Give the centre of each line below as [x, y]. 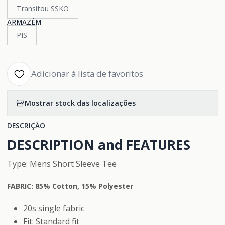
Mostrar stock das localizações [80, 103]
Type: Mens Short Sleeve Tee [62, 164]
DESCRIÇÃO [26, 125]
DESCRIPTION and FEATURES [98, 145]
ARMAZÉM [24, 22]
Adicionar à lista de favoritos [87, 74]
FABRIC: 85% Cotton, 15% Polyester [70, 186]
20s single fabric [53, 208]
